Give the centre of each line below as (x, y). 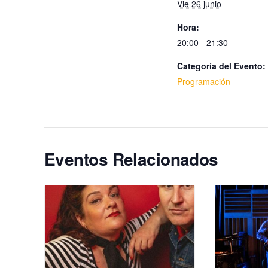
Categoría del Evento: (221, 66)
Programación (204, 81)
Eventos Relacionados (131, 159)
